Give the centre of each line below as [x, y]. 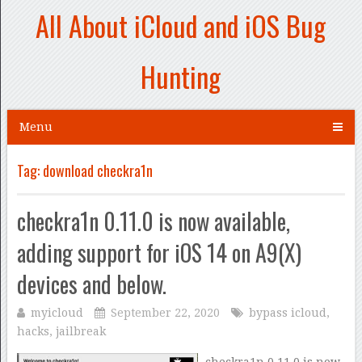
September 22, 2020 [165, 313]
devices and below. [91, 284]
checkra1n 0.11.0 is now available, [153, 221]
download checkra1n [97, 170]
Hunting [181, 76]
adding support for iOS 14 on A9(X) [159, 253]
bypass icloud [287, 313]
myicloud [57, 313]
